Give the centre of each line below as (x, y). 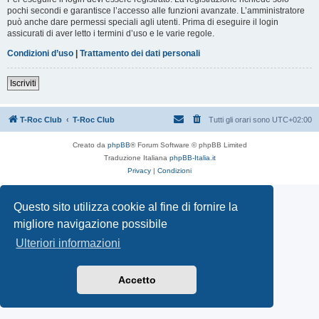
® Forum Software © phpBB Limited (188, 145)
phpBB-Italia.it (192, 157)
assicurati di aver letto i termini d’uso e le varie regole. (111, 33)
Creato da (90, 145)
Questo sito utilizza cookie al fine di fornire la (126, 206)
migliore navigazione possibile (91, 224)
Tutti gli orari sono (240, 119)
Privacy (139, 170)
